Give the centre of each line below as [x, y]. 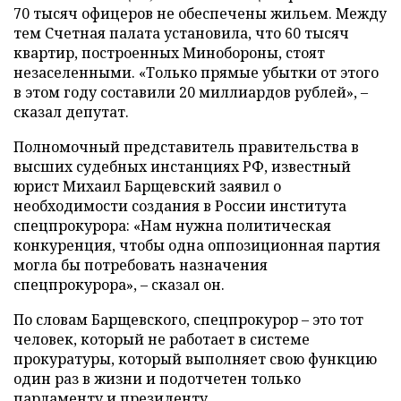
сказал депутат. [71, 112]
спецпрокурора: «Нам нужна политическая [172, 226]
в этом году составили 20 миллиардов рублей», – [191, 92]
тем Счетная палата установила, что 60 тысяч [181, 33]
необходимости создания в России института [180, 206]
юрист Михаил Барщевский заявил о [147, 186]
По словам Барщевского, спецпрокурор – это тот [188, 320]
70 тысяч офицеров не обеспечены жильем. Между [200, 13]
